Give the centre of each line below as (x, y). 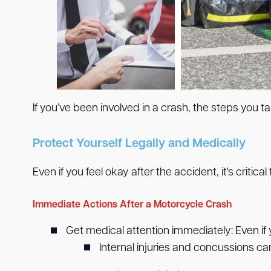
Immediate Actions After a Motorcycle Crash (132, 205)
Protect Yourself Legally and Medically (139, 144)
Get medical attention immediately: (149, 232)
